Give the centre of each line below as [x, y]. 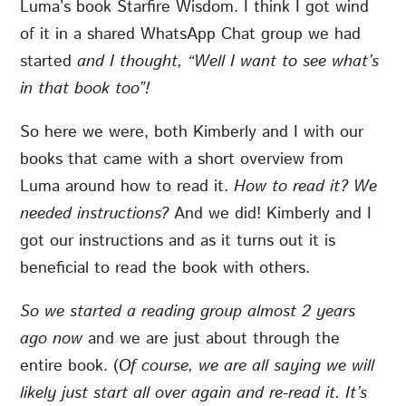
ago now [52, 339]
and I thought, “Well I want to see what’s [228, 62]
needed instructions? [97, 214]
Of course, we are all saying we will [247, 367]
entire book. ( [70, 367]
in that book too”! [85, 89]
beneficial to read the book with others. [168, 269]
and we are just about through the [212, 339]
